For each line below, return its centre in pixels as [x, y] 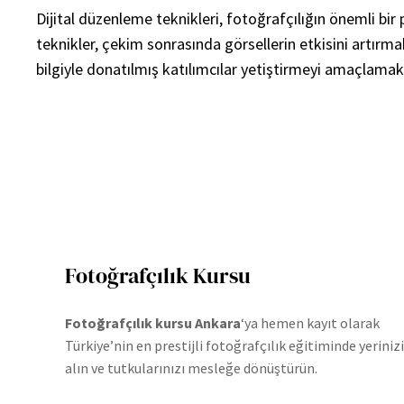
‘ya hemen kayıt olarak [310, 322]
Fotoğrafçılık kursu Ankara [153, 322]
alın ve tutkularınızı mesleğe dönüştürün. [191, 367]
